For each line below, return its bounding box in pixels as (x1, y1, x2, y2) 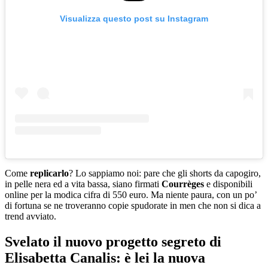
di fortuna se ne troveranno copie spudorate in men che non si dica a (5, 200, 261, 211)
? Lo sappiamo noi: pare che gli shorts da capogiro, (69, 167, 261, 178)
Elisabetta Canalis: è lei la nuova (5, 249, 205, 266)
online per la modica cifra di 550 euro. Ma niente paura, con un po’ (5, 189, 257, 200)
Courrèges (162, 178, 206, 189)
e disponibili (206, 178, 252, 189)
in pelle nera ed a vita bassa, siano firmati (5, 178, 162, 189)
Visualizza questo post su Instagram (60, 13, 208, 23)
